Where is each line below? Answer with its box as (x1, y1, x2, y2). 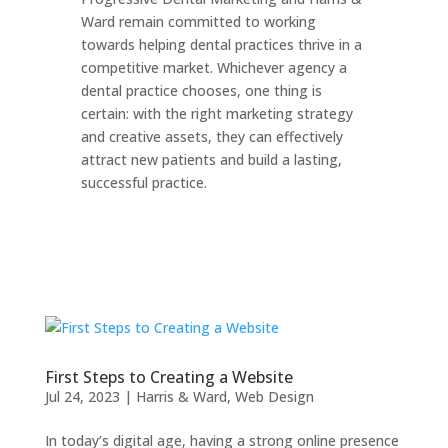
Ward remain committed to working (80, 12, 316, 31)
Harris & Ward (135, 387, 227, 406)
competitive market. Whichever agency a (80, 58, 347, 77)
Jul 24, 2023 (44, 387, 120, 406)
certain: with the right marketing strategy (80, 104, 353, 123)
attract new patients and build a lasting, (80, 150, 342, 169)
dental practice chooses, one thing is (80, 81, 322, 100)
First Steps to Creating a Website (44, 366, 293, 388)
